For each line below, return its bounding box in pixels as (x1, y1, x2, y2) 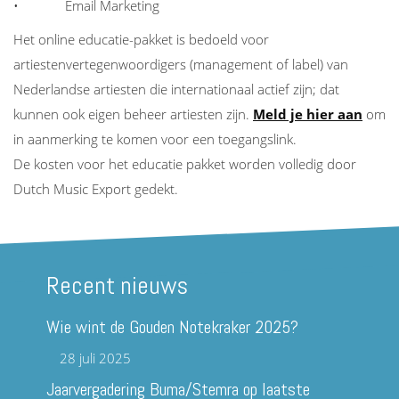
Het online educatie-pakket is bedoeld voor (13, 30, 269, 49)
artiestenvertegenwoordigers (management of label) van (13, 55, 348, 74)
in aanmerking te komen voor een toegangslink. (13, 130, 297, 149)
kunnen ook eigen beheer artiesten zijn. (13, 105, 253, 124)
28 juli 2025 (60, 349, 132, 368)
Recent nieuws (46, 270, 189, 302)
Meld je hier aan (253, 105, 362, 124)
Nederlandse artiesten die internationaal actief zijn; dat (13, 80, 339, 99)
